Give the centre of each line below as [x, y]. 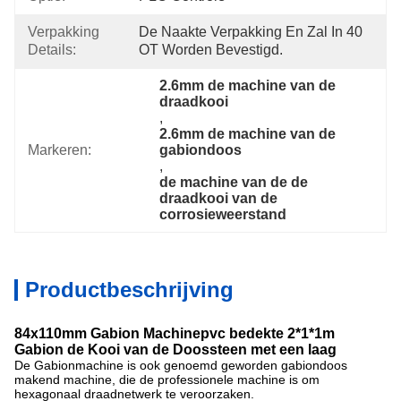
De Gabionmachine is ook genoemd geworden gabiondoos [181, 365]
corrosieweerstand [223, 214]
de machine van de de [234, 182]
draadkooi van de [219, 198]
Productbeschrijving [129, 290]
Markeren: [60, 150]
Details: [52, 50]
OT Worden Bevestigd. [211, 50]
